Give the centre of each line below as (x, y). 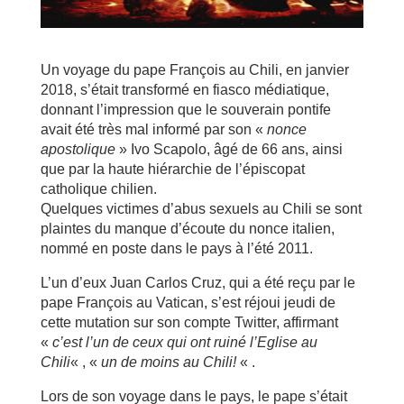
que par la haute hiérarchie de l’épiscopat (172, 169)
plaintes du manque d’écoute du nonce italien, (187, 228)
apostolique (78, 149)
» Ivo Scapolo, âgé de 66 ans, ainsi (229, 149)
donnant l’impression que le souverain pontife (185, 109)
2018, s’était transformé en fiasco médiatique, (184, 89)
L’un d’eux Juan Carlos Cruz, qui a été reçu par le (197, 282)
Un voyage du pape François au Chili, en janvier (194, 69)
